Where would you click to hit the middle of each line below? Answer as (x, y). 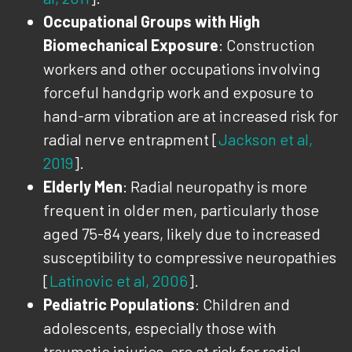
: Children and (242, 304)
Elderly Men (83, 186)
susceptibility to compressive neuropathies (190, 257)
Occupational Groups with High (152, 21)
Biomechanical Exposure (131, 45)
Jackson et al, (266, 139)
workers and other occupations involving (182, 68)
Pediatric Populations (119, 304)
